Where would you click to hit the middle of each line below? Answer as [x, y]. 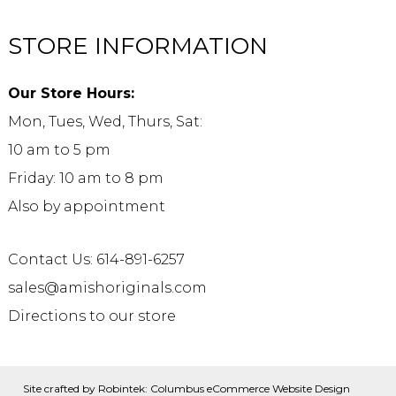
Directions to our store [92, 316]
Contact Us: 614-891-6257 [97, 259]
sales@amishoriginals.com [108, 287]
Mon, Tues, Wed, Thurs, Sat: [106, 121]
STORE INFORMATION [138, 46]
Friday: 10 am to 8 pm [86, 178]
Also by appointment [87, 206]
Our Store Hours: [72, 93]
